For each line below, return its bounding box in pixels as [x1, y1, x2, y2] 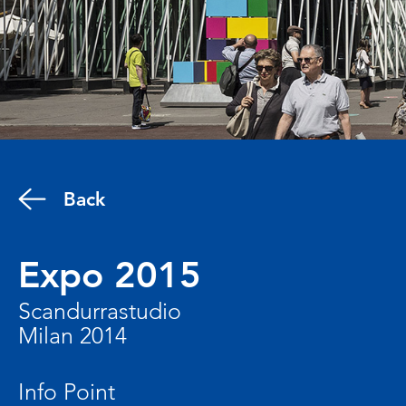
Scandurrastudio [18, 296, 181, 324]
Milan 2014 [18, 321, 127, 349]
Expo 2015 [18, 252, 201, 296]
